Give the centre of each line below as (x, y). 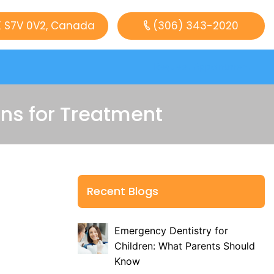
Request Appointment (202, 67)
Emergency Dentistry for (171, 231)
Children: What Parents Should (185, 246)
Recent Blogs (123, 191)
